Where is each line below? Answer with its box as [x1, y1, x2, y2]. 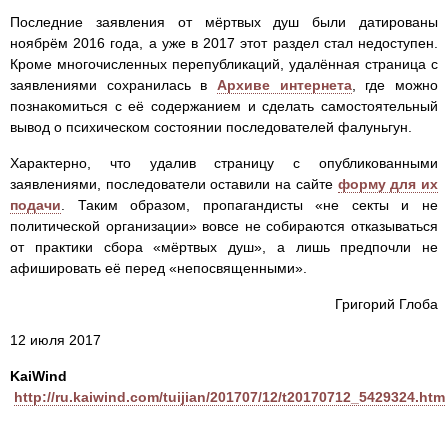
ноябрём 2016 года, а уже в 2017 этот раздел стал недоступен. [10, 35, 438, 52]
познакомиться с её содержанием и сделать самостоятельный [10, 98, 438, 115]
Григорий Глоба [335, 296, 438, 313]
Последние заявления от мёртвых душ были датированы [10, 14, 438, 31]
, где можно [351, 77, 439, 94]
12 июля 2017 [10, 332, 101, 349]
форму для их [337, 176, 439, 193]
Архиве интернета [217, 77, 352, 94]
